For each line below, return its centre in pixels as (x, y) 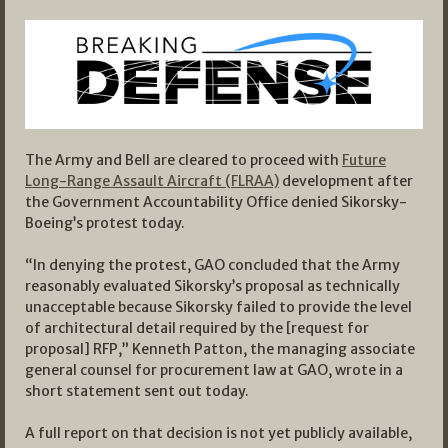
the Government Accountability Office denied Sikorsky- (216, 201)
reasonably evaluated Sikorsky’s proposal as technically (212, 285)
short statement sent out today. (137, 390)
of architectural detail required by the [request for (197, 327)
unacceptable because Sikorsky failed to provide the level (218, 306)
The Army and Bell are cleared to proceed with (183, 159)
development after (346, 180)
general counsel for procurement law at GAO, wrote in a (214, 369)
